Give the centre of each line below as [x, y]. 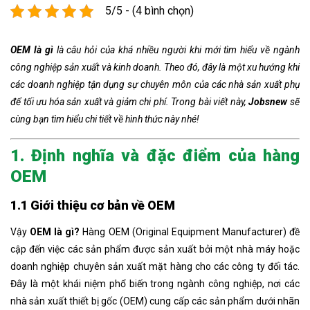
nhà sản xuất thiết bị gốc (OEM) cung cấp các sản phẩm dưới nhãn [155, 301]
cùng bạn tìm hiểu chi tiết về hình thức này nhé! [105, 119]
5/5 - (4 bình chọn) [149, 11]
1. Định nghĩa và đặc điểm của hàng [155, 156]
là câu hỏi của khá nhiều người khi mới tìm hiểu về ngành [178, 50]
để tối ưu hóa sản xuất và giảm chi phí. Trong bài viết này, [130, 102]
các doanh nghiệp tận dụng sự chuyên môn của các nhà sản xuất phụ [155, 85]
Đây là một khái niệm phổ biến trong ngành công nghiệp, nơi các [155, 284]
